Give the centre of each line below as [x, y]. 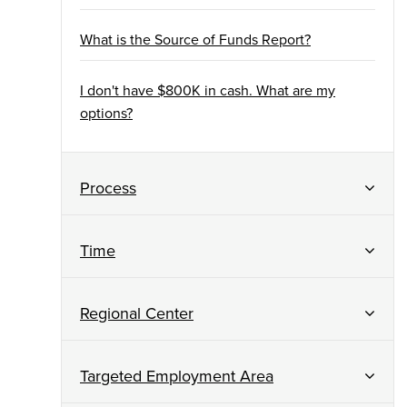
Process [108, 188]
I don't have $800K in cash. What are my [208, 90]
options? [106, 113]
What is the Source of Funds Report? [195, 39]
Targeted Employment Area [177, 376]
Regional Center [137, 313]
